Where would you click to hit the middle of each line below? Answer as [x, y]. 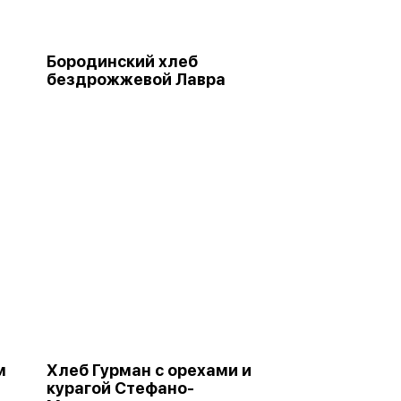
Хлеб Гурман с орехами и [149, 370]
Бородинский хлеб [122, 61]
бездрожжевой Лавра [136, 79]
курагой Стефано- [120, 388]
